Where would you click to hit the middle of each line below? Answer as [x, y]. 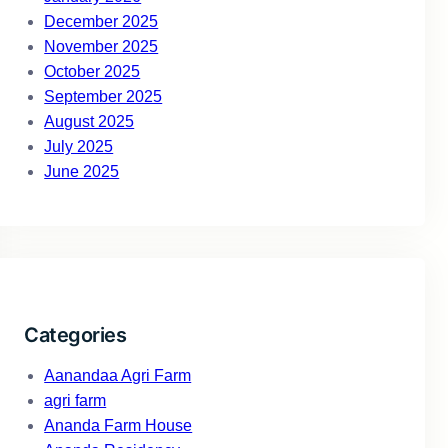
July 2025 [79, 147]
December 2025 [101, 22]
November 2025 [101, 47]
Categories [75, 335]
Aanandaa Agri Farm [118, 376]
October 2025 [92, 72]
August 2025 [89, 122]
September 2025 [103, 97]
